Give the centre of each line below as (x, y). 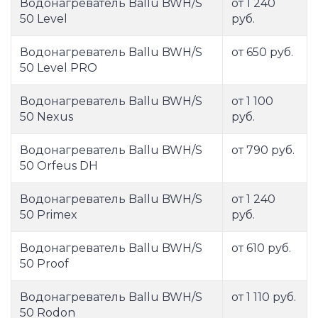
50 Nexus (46, 117)
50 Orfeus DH (59, 166)
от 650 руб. (262, 53)
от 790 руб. (263, 150)
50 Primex (49, 215)
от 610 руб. (261, 248)
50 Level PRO (59, 68)
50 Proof (44, 264)
